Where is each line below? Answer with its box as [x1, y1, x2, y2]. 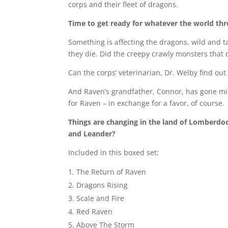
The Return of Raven [76, 167, 147, 177]
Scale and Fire [76, 193, 125, 203]
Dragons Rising [76, 180, 128, 190]
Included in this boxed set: [68, 148, 159, 157]
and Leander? [68, 129, 116, 138]
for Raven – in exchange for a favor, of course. [68, 98, 225, 108]
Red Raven [76, 207, 113, 216]
